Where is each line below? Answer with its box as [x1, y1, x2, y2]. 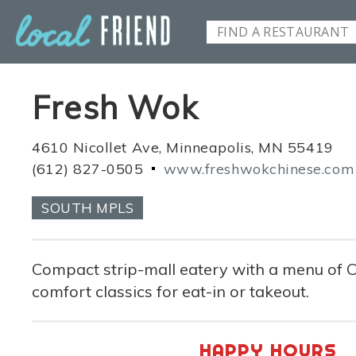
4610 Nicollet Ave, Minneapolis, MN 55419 [32, 138, 334, 157]
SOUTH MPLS [41, 199, 134, 216]
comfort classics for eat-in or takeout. [32, 281, 309, 301]
